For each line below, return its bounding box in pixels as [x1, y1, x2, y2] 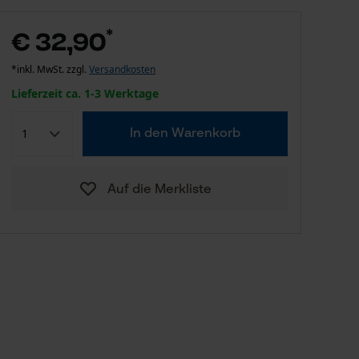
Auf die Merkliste [107, 184, 212, 196]
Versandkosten [89, 63, 156, 76]
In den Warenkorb [130, 127, 241, 140]
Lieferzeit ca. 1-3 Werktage [11, 86, 159, 101]
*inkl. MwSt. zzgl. [11, 63, 90, 76]
